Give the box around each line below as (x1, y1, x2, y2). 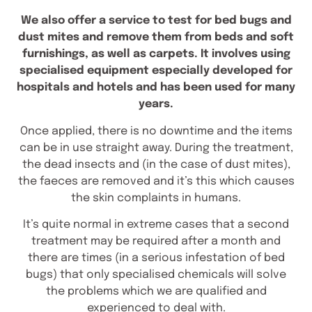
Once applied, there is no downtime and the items (19, 125, 292, 137)
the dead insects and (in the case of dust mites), (22, 158, 290, 171)
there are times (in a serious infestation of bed (27, 251, 285, 264)
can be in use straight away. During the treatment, (19, 141, 293, 154)
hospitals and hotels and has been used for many (17, 81, 295, 94)
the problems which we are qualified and (45, 285, 267, 297)
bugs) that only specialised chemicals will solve (26, 268, 286, 281)
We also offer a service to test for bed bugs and (20, 15, 292, 27)
